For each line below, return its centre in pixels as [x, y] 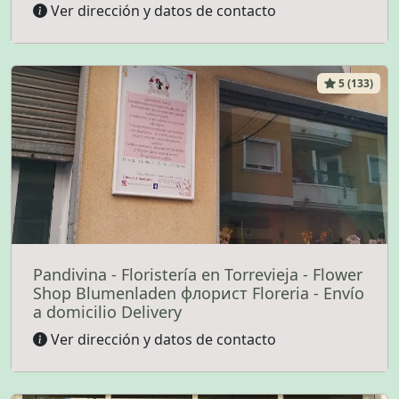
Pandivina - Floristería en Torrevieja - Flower [198, 274]
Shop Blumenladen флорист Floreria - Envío [199, 293]
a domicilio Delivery [107, 311]
